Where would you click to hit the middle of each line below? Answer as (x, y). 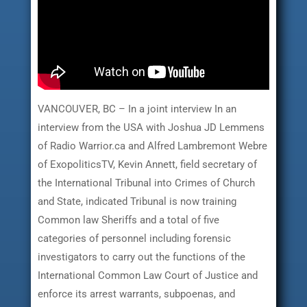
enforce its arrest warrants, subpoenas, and (136, 294)
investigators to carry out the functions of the (141, 257)
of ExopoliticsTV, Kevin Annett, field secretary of (147, 164)
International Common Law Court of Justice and (147, 275)
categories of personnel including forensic (134, 238)
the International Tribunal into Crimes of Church (146, 183)
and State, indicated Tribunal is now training (137, 201)
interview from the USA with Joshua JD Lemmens (151, 127)
